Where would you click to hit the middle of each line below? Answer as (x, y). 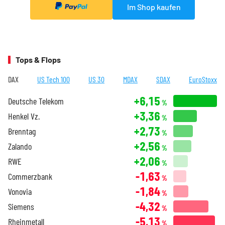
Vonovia (20, 192)
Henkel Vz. (24, 116)
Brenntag (22, 131)
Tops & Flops (38, 60)
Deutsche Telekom (36, 101)
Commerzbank (30, 177)
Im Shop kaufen (154, 7)
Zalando (20, 146)
